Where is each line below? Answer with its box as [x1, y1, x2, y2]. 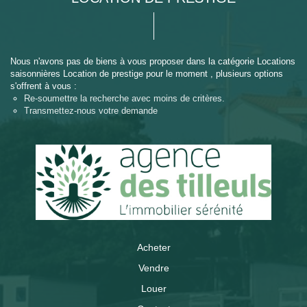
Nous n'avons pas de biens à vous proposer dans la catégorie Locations [10, 56, 295, 66]
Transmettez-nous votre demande [24, 106, 158, 116]
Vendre [138, 262, 169, 273]
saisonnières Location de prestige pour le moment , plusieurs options [10, 69, 283, 79]
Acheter [136, 242, 171, 253]
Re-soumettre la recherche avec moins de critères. [24, 93, 225, 103]
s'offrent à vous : [10, 81, 77, 91]
